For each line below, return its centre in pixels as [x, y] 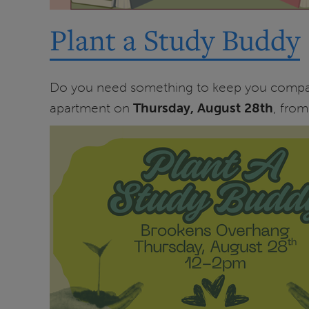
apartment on [91, 108]
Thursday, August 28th [203, 108]
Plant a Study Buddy [175, 40]
